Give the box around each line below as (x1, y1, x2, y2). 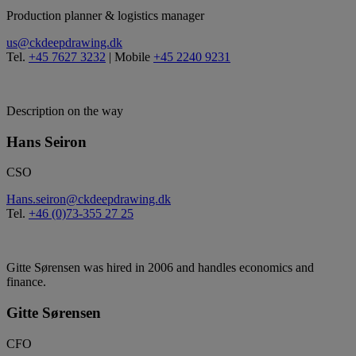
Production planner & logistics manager (6, 9, 204, 23)
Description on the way (6, 104, 123, 118)
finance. (6, 275, 46, 289)
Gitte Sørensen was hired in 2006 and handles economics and (6, 261, 314, 275)
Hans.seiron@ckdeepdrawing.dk (6, 192, 171, 207)
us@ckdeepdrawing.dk (6, 36, 122, 50)
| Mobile (106, 50, 153, 64)
